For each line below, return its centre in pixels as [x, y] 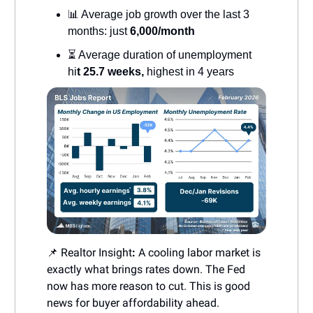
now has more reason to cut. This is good [148, 286]
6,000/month [161, 31]
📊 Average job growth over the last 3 [159, 15]
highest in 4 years [190, 72]
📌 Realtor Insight [89, 252]
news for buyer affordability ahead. [133, 303]
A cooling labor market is [199, 252]
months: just [97, 31]
